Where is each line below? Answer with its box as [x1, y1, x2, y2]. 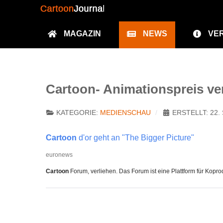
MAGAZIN [64, 29, 101, 38]
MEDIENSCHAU [100, 109, 151, 116]
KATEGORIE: [54, 109, 100, 116]
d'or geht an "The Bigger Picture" [77, 133, 194, 142]
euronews [46, 151, 73, 158]
